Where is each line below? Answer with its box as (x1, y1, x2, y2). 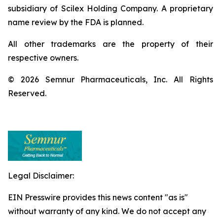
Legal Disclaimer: (8, 171, 74, 181)
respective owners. (8, 53, 78, 63)
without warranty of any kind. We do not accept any (8, 206, 206, 216)
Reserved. (8, 88, 46, 98)
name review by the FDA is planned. (8, 17, 144, 27)
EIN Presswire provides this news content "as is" (8, 192, 188, 202)
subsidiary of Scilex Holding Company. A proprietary (8, 3, 213, 13)
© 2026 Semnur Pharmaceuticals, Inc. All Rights (8, 74, 213, 84)
